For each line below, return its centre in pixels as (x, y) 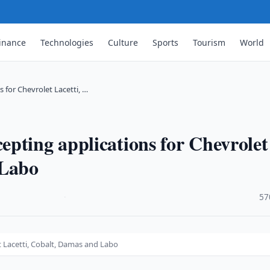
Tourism (209, 42)
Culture (123, 42)
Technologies (67, 42)
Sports (166, 42)
